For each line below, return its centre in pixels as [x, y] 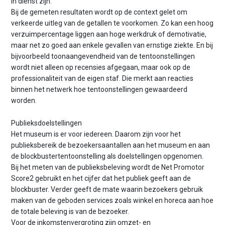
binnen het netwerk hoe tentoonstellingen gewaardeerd [99, 90]
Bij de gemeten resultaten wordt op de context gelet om [99, 12]
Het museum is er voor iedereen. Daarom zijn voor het [96, 134]
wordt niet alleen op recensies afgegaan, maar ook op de [101, 68]
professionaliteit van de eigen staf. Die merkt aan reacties [102, 79]
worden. [24, 101]
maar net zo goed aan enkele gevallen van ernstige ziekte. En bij [112, 45]
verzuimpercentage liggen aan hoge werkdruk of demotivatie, [109, 34]
